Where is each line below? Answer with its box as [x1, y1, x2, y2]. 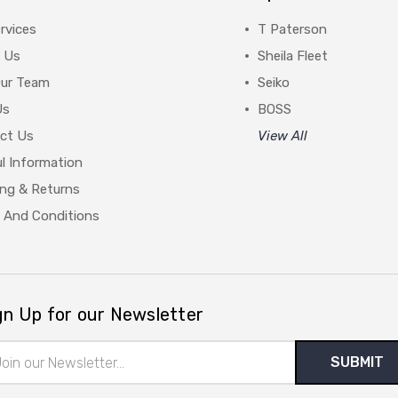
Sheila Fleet [258, 48, 329, 64]
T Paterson [258, 21, 328, 37]
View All [258, 128, 308, 144]
